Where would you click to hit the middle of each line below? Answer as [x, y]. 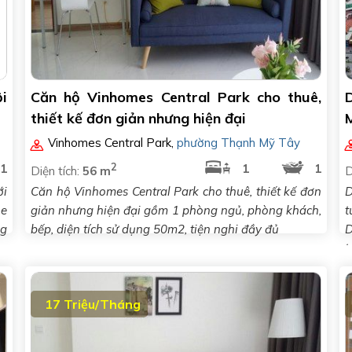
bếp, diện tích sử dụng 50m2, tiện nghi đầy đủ [155, 229]
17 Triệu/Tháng [93, 304]
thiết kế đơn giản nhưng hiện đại [138, 118]
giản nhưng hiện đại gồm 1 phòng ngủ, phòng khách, [176, 210]
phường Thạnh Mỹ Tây [239, 143]
